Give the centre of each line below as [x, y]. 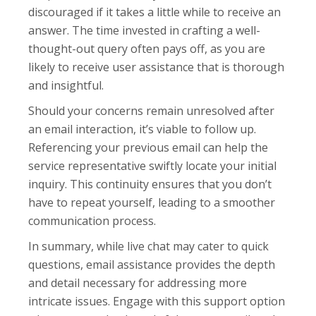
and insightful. [66, 86]
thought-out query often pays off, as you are [147, 49]
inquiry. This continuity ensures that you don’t [150, 184]
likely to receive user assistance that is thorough [157, 67]
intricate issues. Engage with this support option [157, 302]
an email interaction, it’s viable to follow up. [142, 129]
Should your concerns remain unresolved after [152, 111]
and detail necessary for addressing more [138, 283]
